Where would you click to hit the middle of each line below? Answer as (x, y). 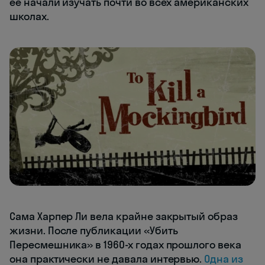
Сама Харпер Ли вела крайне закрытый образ (124, 216)
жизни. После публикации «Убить (94, 230)
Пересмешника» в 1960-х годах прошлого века (125, 244)
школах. (29, 16)
